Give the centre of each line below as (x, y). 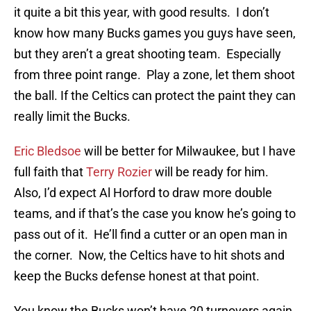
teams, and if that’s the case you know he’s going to (155, 214)
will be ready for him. (212, 172)
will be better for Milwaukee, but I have (188, 151)
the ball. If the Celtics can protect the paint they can (155, 96)
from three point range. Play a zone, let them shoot (154, 75)
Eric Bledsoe (48, 151)
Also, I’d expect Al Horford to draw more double (143, 193)
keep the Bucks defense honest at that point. (137, 276)
